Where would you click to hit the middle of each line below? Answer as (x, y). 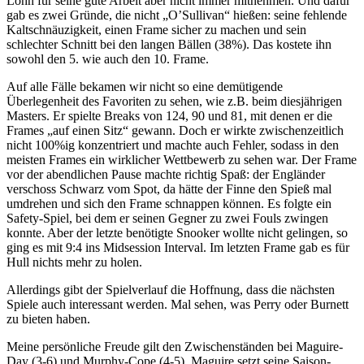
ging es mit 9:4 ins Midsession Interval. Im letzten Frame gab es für (178, 248)
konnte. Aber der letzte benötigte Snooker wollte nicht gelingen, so (177, 233)
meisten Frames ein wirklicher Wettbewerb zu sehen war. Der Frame (182, 160)
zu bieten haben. (48, 319)
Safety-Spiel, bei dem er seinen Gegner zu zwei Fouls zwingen (167, 219)
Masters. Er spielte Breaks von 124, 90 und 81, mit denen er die (169, 116)
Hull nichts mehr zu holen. (74, 262)
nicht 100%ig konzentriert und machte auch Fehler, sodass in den (173, 145)
